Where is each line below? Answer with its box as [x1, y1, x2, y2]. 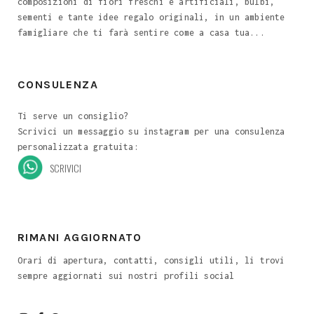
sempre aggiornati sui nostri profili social [18, 271, 235, 282]
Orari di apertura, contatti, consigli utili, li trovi [18, 255, 285, 266]
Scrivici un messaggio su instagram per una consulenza [18, 126, 285, 137]
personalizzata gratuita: [18, 142, 139, 153]
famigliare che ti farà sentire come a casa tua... [18, 27, 265, 39]
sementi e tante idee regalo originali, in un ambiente [18, 12, 285, 23]
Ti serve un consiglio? [18, 111, 129, 122]
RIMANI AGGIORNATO [18, 231, 142, 245]
